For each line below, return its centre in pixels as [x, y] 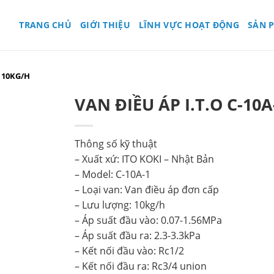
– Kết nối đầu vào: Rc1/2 [129, 251]
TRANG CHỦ [45, 25]
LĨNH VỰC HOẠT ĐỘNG [189, 25]
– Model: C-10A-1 [112, 174]
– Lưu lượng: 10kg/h [120, 205]
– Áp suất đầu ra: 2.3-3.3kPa [137, 235]
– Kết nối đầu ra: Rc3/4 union [140, 266]
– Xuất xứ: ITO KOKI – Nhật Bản [144, 159]
